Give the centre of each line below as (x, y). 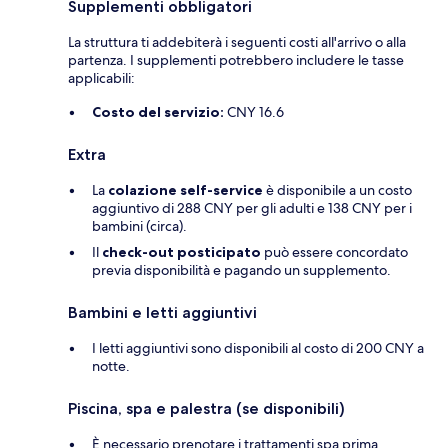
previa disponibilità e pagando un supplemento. (241, 269)
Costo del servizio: (158, 111)
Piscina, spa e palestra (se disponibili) (206, 408)
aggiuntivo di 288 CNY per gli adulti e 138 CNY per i (252, 207)
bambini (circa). (139, 225)
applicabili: (101, 77)
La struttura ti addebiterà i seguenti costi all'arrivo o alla (237, 41)
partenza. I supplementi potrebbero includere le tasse (236, 59)
